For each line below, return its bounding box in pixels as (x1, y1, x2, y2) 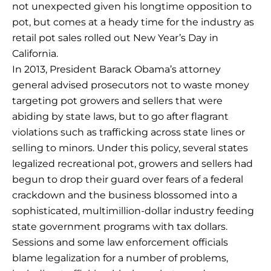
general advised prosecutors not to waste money (12, 79, 249, 91)
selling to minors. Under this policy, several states (12, 142, 248, 154)
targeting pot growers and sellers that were (12, 95, 223, 107)
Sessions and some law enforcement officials (12, 237, 228, 249)
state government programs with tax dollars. (12, 221, 227, 233)
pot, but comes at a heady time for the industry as (12, 16, 254, 28)
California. (12, 48, 58, 60)
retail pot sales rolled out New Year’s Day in (12, 32, 218, 44)
